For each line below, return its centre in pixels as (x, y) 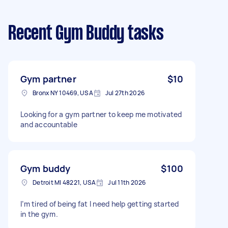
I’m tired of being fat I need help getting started (100, 204)
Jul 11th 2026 (127, 182)
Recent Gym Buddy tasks (86, 34)
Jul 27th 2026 (125, 93)
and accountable (49, 124)
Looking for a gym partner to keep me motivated (101, 114)
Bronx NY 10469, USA (63, 93)
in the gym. (39, 214)
